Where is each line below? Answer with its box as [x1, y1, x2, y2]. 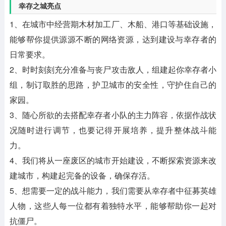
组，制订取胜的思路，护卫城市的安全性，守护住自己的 [9, 79, 217, 91]
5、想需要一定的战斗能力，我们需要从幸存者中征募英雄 [9, 185, 217, 197]
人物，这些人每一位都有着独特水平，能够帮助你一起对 [9, 200, 217, 212]
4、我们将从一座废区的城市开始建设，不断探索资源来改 [9, 154, 217, 166]
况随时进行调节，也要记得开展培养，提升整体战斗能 [9, 124, 217, 136]
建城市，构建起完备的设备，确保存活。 [9, 169, 155, 182]
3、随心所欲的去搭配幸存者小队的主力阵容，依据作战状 [9, 109, 217, 121]
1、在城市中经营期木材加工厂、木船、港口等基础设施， [9, 18, 217, 30]
